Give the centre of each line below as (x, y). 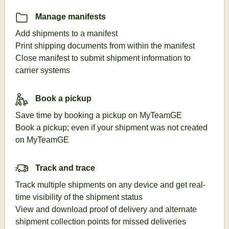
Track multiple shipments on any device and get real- (110, 185)
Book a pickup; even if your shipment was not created (111, 128)
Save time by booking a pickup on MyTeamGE (99, 115)
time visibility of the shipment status (79, 197)
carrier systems (43, 70)
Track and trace (64, 168)
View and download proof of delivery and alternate (106, 209)
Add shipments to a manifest (66, 33)
